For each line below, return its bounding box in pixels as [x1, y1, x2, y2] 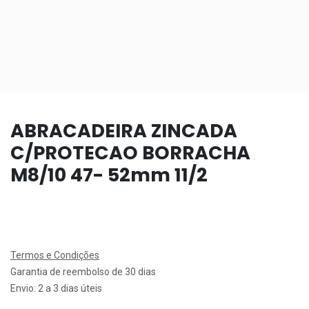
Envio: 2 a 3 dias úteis [10, 282, 102, 294]
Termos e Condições [10, 249, 99, 261]
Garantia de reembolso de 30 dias [10, 266, 156, 277]
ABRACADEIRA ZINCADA [10, 117, 237, 143]
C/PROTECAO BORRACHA [10, 139, 250, 166]
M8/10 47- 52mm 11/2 [10, 161, 208, 188]
